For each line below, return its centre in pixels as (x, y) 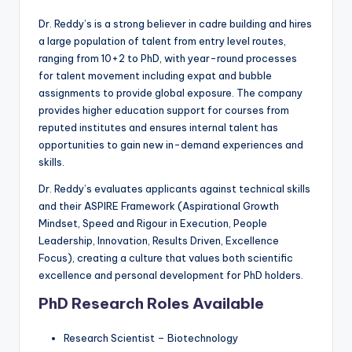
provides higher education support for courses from (164, 110)
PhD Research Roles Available (151, 303)
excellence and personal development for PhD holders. (171, 275)
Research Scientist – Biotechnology (151, 337)
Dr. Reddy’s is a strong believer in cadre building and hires (175, 23)
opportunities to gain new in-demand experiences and (171, 144)
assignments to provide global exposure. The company (170, 92)
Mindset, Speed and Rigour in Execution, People (153, 223)
